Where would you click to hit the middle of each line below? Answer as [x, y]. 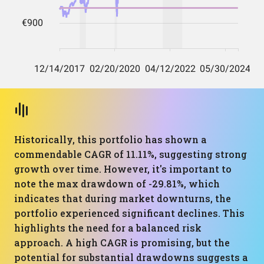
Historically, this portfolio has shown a [110, 139]
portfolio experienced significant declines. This [129, 213]
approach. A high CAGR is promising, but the [122, 242]
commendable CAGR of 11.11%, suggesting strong [131, 154]
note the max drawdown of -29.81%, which [117, 184]
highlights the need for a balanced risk [108, 228]
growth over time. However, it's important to [123, 169]
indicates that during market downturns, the [123, 198]
